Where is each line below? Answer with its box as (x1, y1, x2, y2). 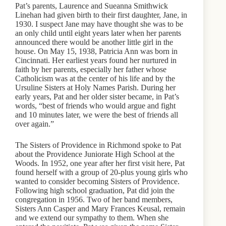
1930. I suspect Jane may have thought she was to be (15, 19, 183, 28)
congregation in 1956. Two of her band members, (15, 195, 173, 204)
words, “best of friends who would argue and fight (15, 101, 176, 110)
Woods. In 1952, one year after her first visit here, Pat (15, 158, 185, 167)
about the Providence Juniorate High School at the (15, 149, 175, 158)
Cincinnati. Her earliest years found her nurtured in (15, 55, 177, 65)
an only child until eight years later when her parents (15, 28, 181, 37)
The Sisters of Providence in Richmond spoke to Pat (15, 140, 181, 149)
